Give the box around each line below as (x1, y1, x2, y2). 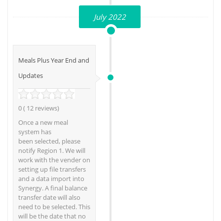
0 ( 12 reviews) (18, 104, 59, 113)
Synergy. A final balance (18, 184, 87, 193)
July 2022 (94, 12, 126, 22)
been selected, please (18, 137, 80, 146)
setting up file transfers (18, 165, 86, 174)
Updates (18, 71, 43, 80)
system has (18, 127, 51, 137)
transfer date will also (18, 193, 80, 202)
